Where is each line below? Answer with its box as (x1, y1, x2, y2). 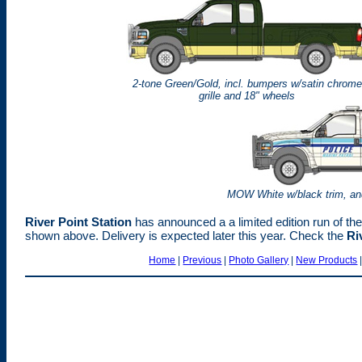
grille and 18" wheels (199, 89, 296, 102)
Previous (183, 254, 222, 266)
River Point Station (25, 214, 135, 229)
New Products (296, 254, 358, 266)
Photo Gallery (229, 254, 289, 266)
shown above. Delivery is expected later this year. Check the (25, 228, 347, 242)
